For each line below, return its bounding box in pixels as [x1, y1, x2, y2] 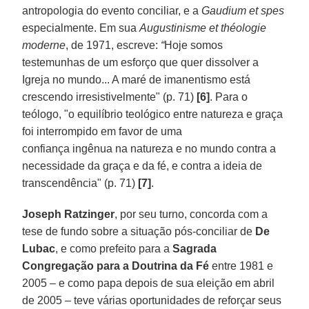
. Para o [210, 90, 248, 103]
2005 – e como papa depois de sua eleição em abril [22, 277, 275, 289]
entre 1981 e [209, 259, 274, 272]
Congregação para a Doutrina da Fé [22, 259, 210, 272]
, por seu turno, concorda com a [114, 208, 268, 220]
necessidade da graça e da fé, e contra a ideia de [22, 159, 263, 172]
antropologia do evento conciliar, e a [22, 4, 202, 17]
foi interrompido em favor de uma [22, 125, 183, 137]
